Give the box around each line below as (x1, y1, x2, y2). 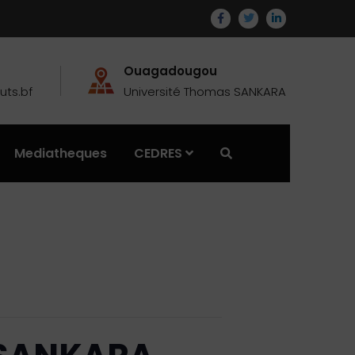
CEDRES (134, 144, 182, 162)
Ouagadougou (124, 63, 217, 79)
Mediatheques (14, 144, 107, 162)
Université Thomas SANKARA (124, 83, 286, 100)
